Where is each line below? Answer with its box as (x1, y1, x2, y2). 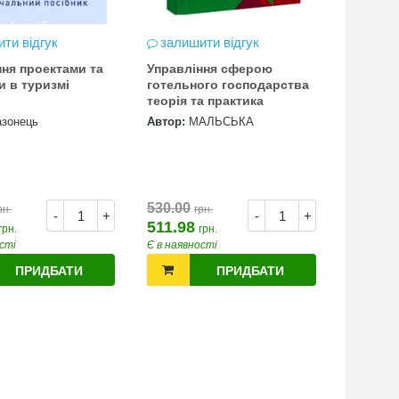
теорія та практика (147, 94, 264, 108)
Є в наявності (147, 239, 217, 251)
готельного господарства (147, 77, 309, 92)
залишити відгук (160, 35, 259, 50)
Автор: (147, 115, 185, 128)
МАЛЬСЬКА (189, 115, 254, 128)
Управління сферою (147, 61, 273, 76)
